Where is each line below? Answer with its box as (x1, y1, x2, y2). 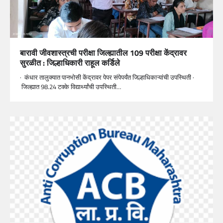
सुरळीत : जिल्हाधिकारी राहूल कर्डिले (20, 56, 120, 69)
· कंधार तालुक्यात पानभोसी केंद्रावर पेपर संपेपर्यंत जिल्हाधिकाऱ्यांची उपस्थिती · (20, 72, 194, 82)
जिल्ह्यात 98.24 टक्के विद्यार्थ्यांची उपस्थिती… (20, 81, 121, 92)
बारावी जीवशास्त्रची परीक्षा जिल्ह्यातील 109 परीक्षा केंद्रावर (20, 46, 187, 59)
